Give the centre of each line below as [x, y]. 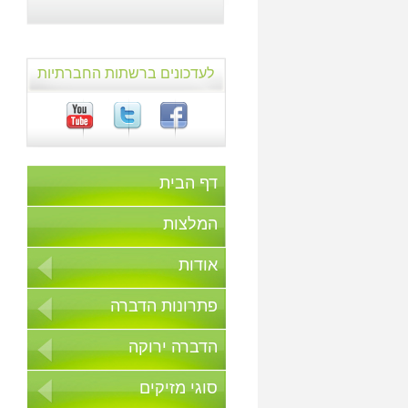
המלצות [190, 224]
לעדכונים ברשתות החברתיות [126, 74]
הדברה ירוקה [173, 347]
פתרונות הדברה [164, 306]
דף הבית [189, 184]
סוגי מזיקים [178, 388]
